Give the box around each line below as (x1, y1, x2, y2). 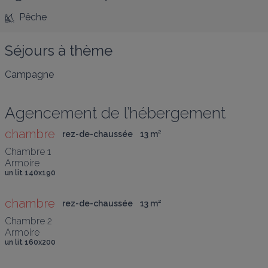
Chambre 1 (5, 146, 51, 157)
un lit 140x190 (5, 169, 56, 177)
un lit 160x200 (5, 238, 56, 246)
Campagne (5, 69, 54, 80)
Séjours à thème (5, 42, 112, 59)
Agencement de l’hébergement (5, 104, 226, 122)
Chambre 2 (5, 215, 52, 227)
